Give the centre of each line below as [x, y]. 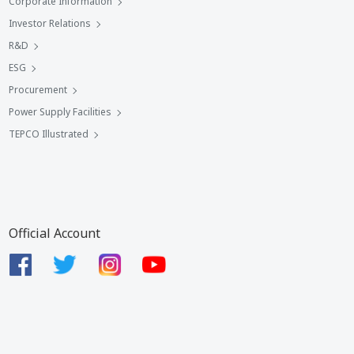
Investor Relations [50, 23]
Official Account [55, 233]
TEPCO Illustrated [49, 134]
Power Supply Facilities [60, 112]
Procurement [38, 90]
